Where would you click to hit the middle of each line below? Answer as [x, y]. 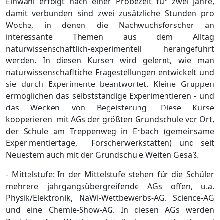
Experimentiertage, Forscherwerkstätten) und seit [110, 143]
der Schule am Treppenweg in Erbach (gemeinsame [110, 131]
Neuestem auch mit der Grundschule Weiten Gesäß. [102, 155]
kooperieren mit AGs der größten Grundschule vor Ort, [110, 120]
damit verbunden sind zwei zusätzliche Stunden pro [110, 14]
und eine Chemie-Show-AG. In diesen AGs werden [110, 210]
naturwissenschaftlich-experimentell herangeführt [110, 49]
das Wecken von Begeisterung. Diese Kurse [110, 108]
